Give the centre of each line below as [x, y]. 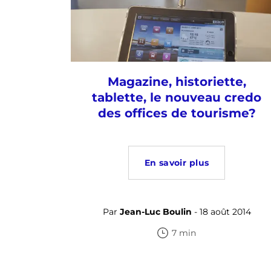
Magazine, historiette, [177, 82]
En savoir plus [177, 163]
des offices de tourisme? [177, 113]
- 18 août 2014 [221, 212]
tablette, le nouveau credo [177, 97]
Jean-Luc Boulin [155, 212]
